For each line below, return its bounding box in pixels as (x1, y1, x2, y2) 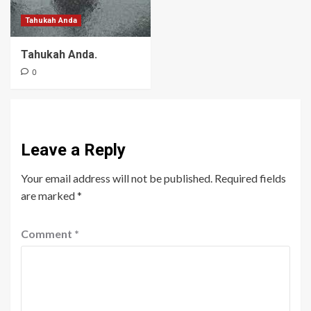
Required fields (215, 171, 286, 185)
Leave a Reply (21, 140, 126, 160)
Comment (21, 226, 74, 240)
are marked (21, 188, 77, 202)
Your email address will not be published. (21, 171, 212, 185)
